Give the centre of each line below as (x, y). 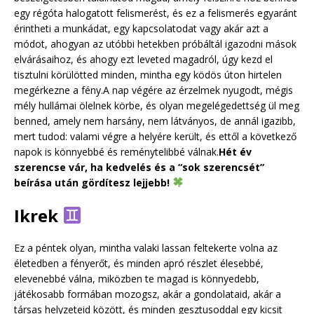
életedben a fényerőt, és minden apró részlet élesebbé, (139, 263)
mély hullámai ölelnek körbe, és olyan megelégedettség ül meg (157, 105)
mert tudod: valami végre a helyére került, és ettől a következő (155, 136)
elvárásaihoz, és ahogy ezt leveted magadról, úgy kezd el (143, 59)
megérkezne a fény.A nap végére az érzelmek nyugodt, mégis (153, 90)
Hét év (235, 151)
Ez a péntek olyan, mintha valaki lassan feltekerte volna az (146, 247)
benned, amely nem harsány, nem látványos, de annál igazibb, (155, 121)
